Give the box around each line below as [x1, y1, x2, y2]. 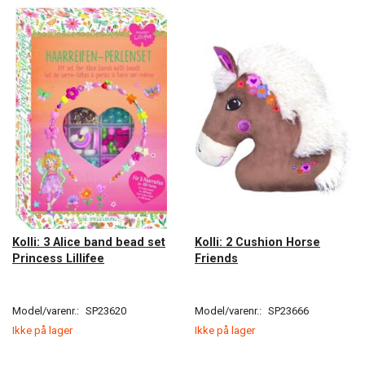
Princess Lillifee [12, 251, 104, 265]
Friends [195, 251, 238, 265]
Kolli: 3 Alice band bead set [12, 235, 165, 248]
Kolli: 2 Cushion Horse [195, 235, 320, 248]
